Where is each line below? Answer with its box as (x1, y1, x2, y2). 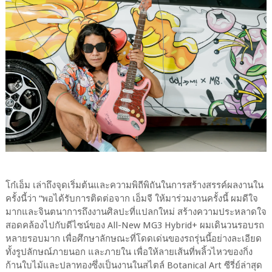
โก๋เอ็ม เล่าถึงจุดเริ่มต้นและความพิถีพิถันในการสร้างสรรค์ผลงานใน (5, 179, 263, 191)
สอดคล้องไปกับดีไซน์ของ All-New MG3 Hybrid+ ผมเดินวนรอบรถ (5, 219, 264, 231)
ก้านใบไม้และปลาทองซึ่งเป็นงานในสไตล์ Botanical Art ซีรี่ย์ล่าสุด (5, 259, 262, 271)
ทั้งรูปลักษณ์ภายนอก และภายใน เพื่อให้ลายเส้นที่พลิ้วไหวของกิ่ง (5, 246, 253, 257)
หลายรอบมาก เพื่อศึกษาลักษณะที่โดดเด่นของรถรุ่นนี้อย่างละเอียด (5, 233, 262, 244)
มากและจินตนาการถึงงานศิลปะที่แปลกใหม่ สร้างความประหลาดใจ (5, 206, 267, 217)
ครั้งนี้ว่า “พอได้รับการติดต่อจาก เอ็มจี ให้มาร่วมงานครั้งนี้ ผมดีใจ (5, 192, 258, 204)
